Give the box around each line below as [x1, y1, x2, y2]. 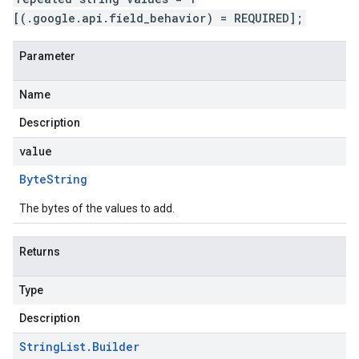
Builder [92, 339, 139, 354]
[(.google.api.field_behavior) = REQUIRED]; [13, 10, 303, 26]
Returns [19, 245, 60, 258]
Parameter [19, 50, 75, 63]
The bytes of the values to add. [19, 202, 175, 215]
